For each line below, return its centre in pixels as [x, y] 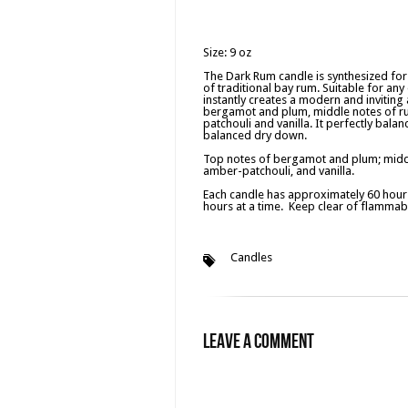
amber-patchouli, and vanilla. [279, 171]
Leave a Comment [259, 342]
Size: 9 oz [227, 52]
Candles [251, 257]
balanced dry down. [258, 135]
